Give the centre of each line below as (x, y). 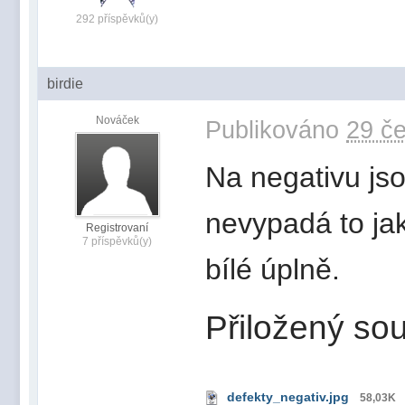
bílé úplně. (273, 269)
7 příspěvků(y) (117, 241)
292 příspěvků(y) (117, 19)
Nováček (117, 120)
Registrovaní (117, 227)
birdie (65, 83)
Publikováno (276, 129)
